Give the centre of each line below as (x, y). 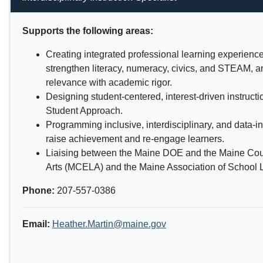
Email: (36, 224)
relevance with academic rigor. (109, 83)
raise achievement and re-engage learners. (135, 139)
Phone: (40, 191)
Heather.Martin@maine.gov (109, 224)
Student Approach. (84, 111)
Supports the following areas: (88, 31)
